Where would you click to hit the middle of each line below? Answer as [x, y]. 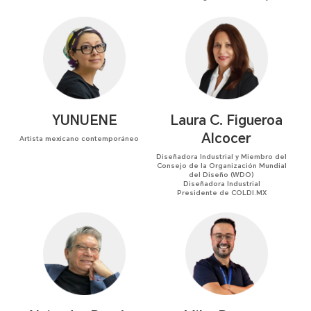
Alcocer [227, 138]
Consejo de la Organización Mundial [221, 165]
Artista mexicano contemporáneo [79, 138]
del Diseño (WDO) [222, 174]
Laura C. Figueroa [226, 120]
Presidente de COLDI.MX [221, 192]
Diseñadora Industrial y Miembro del [222, 156]
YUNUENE [84, 120]
